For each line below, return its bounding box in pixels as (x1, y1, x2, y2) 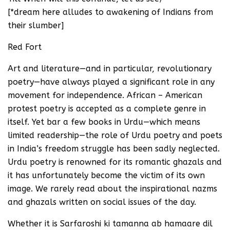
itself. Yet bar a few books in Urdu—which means (8, 117, 200, 127)
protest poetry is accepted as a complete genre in (8, 103, 206, 113)
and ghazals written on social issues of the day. (8, 197, 196, 207)
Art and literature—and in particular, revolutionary (8, 63, 212, 73)
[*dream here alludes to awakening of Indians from (8, 7, 213, 17)
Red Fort (8, 42, 42, 52)
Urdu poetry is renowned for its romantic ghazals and (8, 157, 222, 167)
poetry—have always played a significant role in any (8, 76, 215, 87)
